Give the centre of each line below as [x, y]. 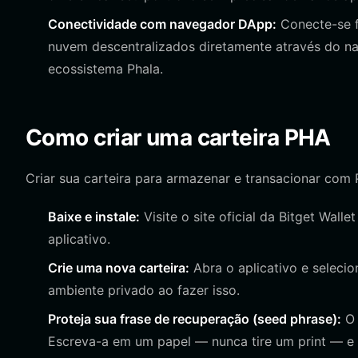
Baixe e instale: [94, 217]
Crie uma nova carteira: [119, 268]
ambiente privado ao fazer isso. [144, 290]
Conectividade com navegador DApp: [162, 24]
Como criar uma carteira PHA [178, 137]
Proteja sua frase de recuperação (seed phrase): [195, 319]
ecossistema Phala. [105, 69]
